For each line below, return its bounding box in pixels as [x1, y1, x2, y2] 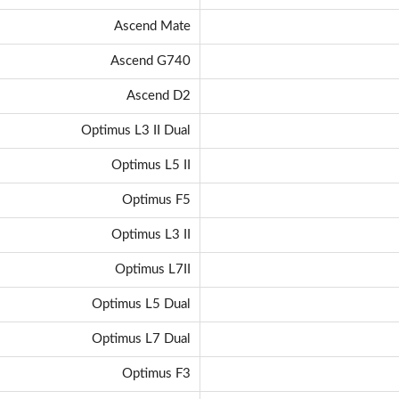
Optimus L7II [115, 263, 191, 277]
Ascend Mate [114, 20, 191, 34]
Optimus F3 [122, 367, 191, 381]
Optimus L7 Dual [92, 332, 191, 346]
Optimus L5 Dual [92, 297, 191, 312]
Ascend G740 [110, 54, 191, 69]
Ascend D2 [126, 89, 191, 103]
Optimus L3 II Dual [81, 124, 191, 138]
